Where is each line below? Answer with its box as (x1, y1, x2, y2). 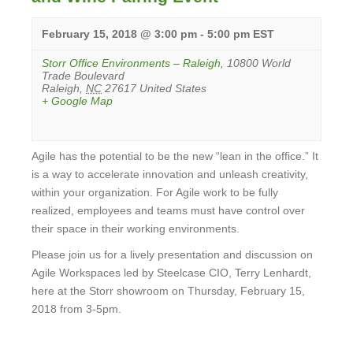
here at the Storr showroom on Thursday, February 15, (32, 284, 305, 297)
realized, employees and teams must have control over (32, 204, 305, 217)
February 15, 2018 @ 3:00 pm (42, 28, 197, 40)
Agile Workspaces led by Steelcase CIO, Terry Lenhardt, (32, 266, 311, 279)
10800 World (227, 57, 291, 69)
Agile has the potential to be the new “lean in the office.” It (32, 150, 318, 162)
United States (139, 82, 206, 95)
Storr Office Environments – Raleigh (42, 57, 221, 69)
